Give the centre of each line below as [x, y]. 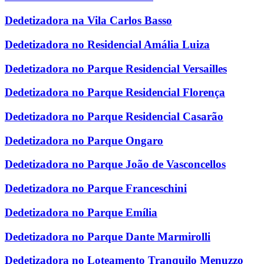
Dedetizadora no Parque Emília [81, 212]
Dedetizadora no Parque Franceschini [96, 189]
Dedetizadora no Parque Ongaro [84, 140]
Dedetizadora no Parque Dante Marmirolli [108, 236]
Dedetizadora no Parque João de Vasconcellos [115, 164]
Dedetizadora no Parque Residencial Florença [115, 93]
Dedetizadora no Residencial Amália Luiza [107, 44]
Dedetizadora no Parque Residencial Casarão [114, 116]
